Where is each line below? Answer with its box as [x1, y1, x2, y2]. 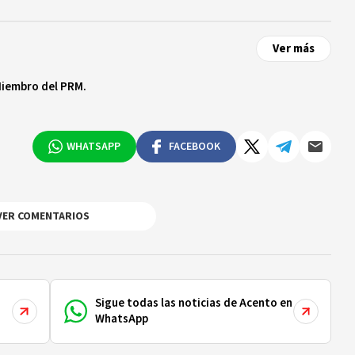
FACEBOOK [169, 139, 220, 155]
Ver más [273, 40, 315, 57]
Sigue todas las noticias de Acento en [94, 295, 292, 311]
